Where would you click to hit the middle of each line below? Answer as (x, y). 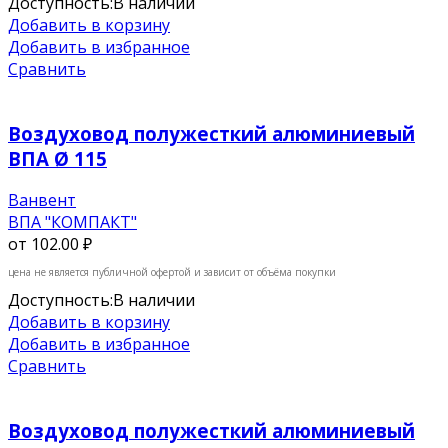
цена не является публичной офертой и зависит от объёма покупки (172, 272)
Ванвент (42, 200)
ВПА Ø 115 (57, 158)
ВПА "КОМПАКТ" (72, 222)
